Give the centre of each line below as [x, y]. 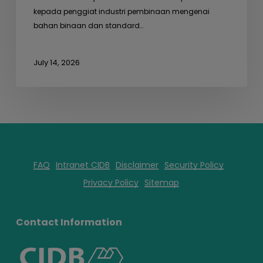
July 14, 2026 [56, 63]
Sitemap [162, 183]
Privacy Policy [111, 183]
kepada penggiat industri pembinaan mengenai [121, 12]
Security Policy [194, 165]
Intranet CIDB [82, 165]
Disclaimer [137, 165]
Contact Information [69, 222]
